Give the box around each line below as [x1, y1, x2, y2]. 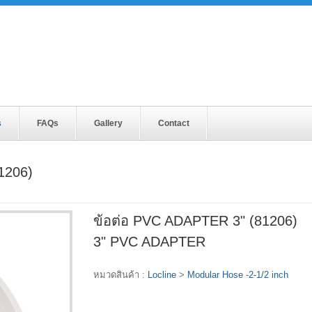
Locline [148, 269, 176, 280]
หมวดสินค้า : [93, 269, 148, 280]
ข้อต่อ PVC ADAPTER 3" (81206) [93, 212, 297, 228]
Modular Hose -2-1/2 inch [187, 269, 288, 280]
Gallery [94, 118, 123, 128]
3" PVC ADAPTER [93, 233, 205, 249]
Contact [158, 118, 189, 128]
